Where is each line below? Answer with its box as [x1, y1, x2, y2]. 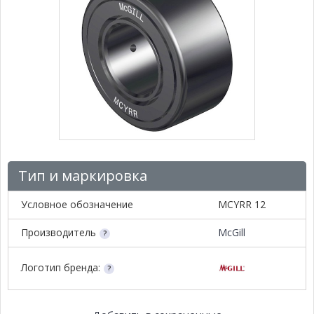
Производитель [21, 226, 96, 240]
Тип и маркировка [18, 166, 147, 186]
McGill [218, 226, 245, 240]
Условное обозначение [21, 198, 133, 212]
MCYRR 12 [218, 198, 266, 212]
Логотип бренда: [21, 261, 100, 275]
